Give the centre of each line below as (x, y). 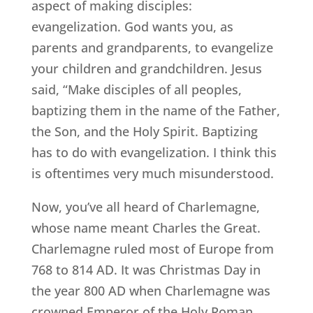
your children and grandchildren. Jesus (146, 69)
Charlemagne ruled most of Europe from (152, 249)
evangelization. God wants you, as (132, 27)
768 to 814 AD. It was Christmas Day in (146, 270)
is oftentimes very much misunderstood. (152, 174)
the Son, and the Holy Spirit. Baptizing (144, 132)
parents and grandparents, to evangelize (152, 48)
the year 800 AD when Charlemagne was (151, 291)
